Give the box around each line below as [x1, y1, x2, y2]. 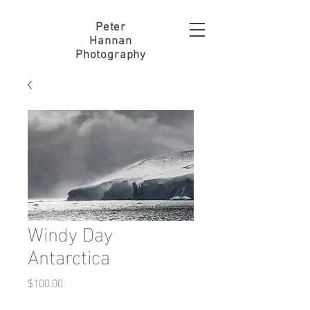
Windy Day [28, 215, 113, 250]
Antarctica [28, 237, 110, 273]
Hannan [89, 35, 132, 48]
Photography [75, 48, 147, 62]
